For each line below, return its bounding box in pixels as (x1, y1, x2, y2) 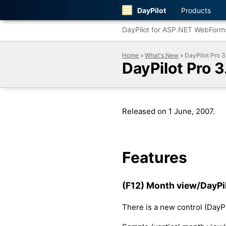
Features (122, 148, 187, 166)
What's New (145, 51, 179, 59)
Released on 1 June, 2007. (122, 106, 215, 116)
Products (181, 6, 211, 15)
